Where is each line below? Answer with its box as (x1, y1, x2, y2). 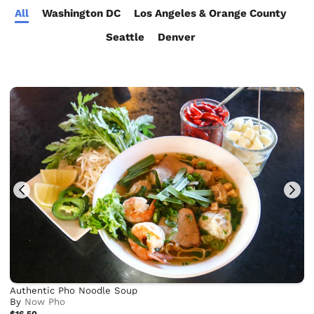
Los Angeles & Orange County (133, 6, 287, 20)
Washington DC (41, 6, 121, 20)
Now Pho (25, 296, 66, 308)
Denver (157, 31, 196, 44)
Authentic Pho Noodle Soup (10, 285, 138, 296)
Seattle (105, 31, 144, 44)
